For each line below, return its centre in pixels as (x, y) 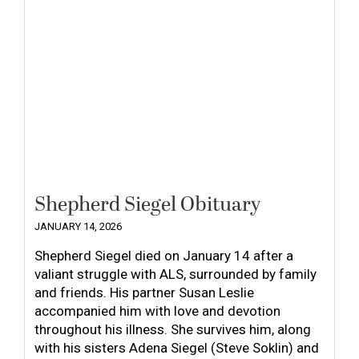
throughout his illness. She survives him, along (173, 330)
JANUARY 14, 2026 (78, 227)
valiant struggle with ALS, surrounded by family (175, 274)
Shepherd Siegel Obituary (147, 205)
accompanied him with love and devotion (157, 311)
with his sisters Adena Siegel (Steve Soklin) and (177, 348)
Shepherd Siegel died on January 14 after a (164, 256)
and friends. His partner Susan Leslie (144, 293)
